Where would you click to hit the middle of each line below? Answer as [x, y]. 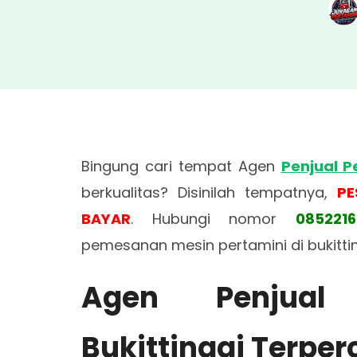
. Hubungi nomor [213, 219]
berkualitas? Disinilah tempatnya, [209, 192]
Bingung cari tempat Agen [181, 166]
